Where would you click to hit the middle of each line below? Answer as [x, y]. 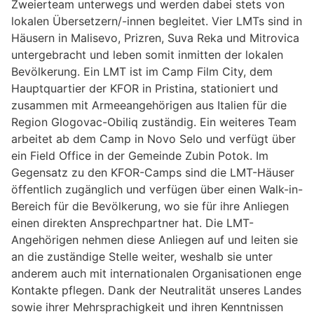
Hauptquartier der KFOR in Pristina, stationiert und [145, 88]
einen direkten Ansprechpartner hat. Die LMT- [132, 223]
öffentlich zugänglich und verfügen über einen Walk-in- [157, 189]
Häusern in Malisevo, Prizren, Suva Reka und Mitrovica [155, 37]
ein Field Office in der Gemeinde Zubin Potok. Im [140, 155]
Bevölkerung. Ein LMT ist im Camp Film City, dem [142, 71]
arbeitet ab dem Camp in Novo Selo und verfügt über [153, 138]
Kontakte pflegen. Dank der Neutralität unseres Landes [156, 290]
